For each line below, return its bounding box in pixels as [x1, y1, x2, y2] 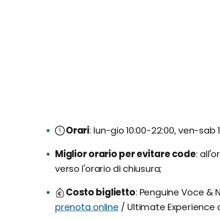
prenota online [55, 201, 119, 213]
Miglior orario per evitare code [55, 148, 196, 160]
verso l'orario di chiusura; [55, 163, 162, 175]
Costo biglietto [66, 186, 136, 198]
